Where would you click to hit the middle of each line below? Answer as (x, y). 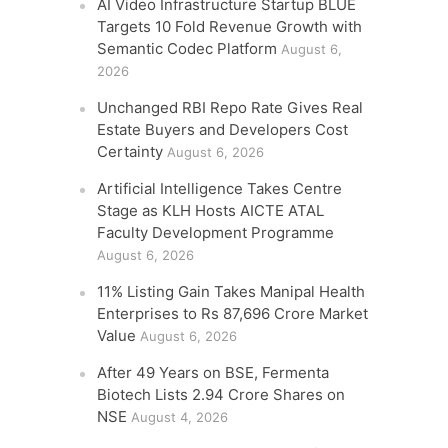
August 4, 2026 (180, 417)
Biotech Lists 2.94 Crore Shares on (221, 394)
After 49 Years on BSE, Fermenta (213, 372)
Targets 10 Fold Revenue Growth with (230, 26)
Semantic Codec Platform (187, 48)
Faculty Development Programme (216, 232)
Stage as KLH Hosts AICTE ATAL (211, 210)
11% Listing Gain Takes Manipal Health (231, 291)
